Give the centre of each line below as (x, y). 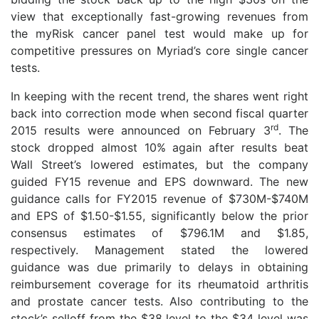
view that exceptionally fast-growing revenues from (159, 16)
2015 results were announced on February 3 (141, 130)
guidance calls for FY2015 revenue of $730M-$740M (159, 199)
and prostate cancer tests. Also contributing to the (159, 301)
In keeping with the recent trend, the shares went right (159, 96)
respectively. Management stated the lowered (159, 250)
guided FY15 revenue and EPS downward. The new (159, 182)
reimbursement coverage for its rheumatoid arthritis (159, 284)
